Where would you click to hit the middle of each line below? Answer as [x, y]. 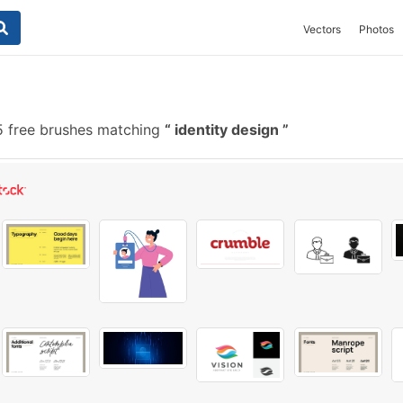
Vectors [322, 29]
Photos [376, 29]
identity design [227, 130]
